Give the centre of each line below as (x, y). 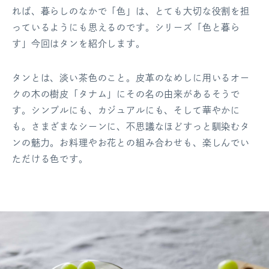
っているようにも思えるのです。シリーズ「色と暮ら (126, 27)
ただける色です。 (50, 159)
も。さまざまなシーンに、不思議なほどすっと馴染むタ (131, 126)
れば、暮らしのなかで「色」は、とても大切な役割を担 (131, 11)
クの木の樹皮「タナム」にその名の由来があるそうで (126, 94)
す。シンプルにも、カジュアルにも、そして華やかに (126, 110)
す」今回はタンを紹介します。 (79, 44)
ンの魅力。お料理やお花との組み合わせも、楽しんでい (131, 143)
